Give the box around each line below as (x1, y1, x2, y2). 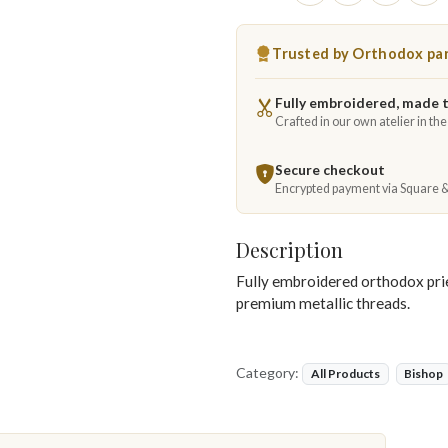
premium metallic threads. (236, 294, 410, 312)
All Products (310, 366, 380, 381)
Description (236, 236, 343, 263)
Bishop (404, 366, 444, 381)
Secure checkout (275, 161, 385, 178)
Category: (236, 364, 302, 381)
